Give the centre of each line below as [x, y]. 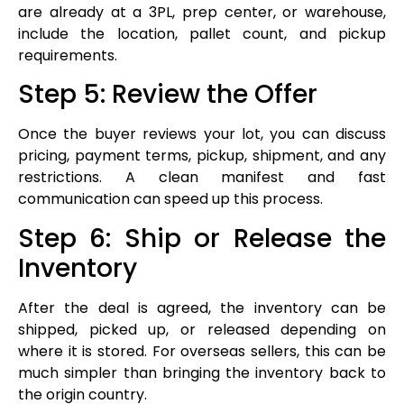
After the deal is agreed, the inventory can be [202, 308]
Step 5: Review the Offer [168, 95]
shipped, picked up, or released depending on [202, 329]
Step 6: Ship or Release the [202, 238]
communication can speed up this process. [170, 199]
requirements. [68, 56]
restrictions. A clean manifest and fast [202, 178]
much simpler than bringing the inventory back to [202, 372]
